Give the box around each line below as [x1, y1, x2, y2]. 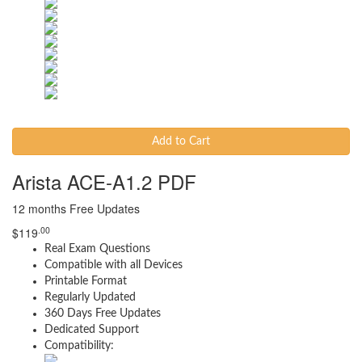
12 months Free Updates [12, 200, 140, 217]
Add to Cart [152, 136, 210, 147]
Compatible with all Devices [44, 259, 183, 271]
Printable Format [44, 276, 127, 287]
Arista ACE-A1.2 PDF [12, 167, 196, 196]
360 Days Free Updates [44, 308, 161, 319]
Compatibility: [44, 340, 114, 351]
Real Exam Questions [44, 243, 150, 255]
